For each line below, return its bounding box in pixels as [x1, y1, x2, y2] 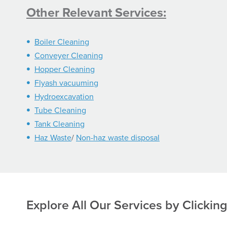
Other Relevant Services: [26, 5, 166, 20]
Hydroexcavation [34, 91, 94, 102]
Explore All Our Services [26, 197, 165, 213]
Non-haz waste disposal [76, 132, 160, 143]
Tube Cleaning [34, 105, 86, 116]
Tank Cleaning [34, 119, 85, 129]
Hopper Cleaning [34, 64, 95, 74]
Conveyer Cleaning [34, 50, 103, 61]
